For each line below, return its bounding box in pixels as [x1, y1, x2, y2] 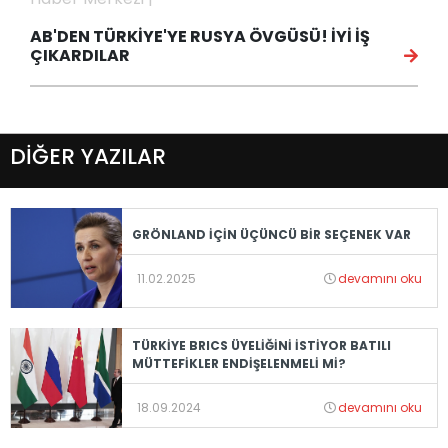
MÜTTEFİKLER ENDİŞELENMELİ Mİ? [131, 354, 346, 372]
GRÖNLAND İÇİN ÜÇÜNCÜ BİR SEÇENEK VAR [131, 225, 411, 243]
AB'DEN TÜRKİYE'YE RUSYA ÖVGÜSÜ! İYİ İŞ [30, 25, 370, 49]
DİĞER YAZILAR [10, 141, 166, 173]
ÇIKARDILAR [30, 44, 130, 68]
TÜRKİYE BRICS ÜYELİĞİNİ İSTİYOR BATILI [131, 336, 391, 354]
